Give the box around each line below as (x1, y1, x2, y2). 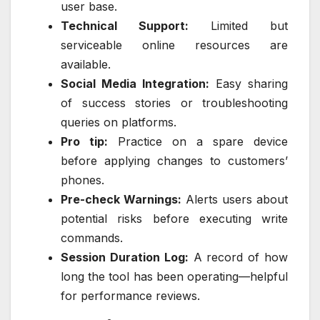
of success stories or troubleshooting (61, 96, 288, 111)
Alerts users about (181, 192, 288, 207)
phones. (61, 173, 104, 188)
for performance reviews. (61, 289, 200, 304)
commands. (61, 231, 123, 246)
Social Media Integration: (61, 76, 209, 91)
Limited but (189, 19, 288, 34)
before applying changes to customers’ (61, 154, 288, 169)
